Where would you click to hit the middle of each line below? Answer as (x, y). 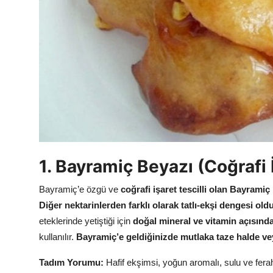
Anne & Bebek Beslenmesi (68, 14)
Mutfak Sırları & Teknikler (67, 41)
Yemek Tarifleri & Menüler (68, 94)
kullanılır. (58, 237)
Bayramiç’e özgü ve (80, 190)
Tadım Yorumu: (71, 263)
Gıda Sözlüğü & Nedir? (61, 68)
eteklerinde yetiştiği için (86, 221)
